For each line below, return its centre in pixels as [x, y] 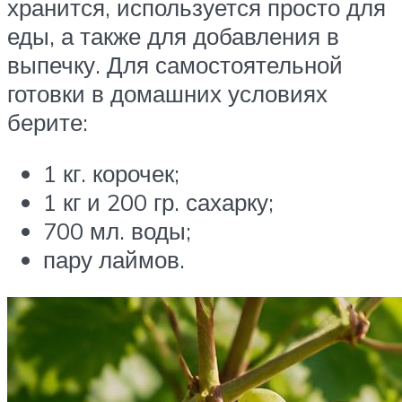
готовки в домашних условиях [167, 93]
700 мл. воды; [117, 231]
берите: [48, 122]
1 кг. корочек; [111, 174]
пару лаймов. [114, 260]
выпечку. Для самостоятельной [175, 64]
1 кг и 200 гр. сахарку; [158, 202]
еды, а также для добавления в [173, 35]
